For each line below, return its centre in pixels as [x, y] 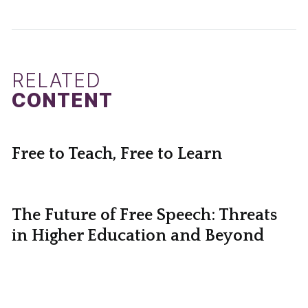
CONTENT [62, 100]
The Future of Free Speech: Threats [144, 215]
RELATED [56, 80]
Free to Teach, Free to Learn [117, 154]
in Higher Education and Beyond [137, 235]
